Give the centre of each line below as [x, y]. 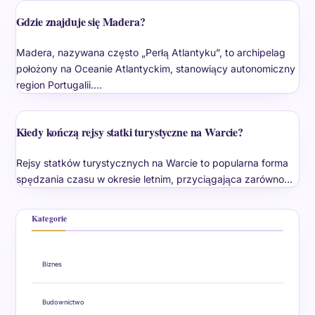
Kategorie [49, 218]
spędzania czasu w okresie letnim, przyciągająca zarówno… [154, 179]
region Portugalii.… [59, 84]
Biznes [52, 264]
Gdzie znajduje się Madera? [81, 21]
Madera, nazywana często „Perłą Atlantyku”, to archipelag [150, 52]
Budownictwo [63, 302]
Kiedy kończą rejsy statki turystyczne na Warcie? [129, 131]
